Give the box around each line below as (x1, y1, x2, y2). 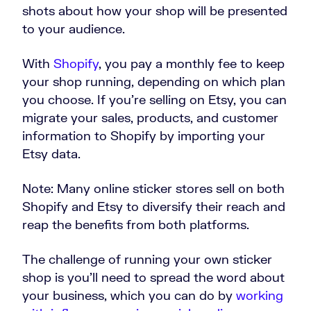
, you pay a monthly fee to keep (99, 56, 285, 72)
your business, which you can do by (22, 287, 236, 303)
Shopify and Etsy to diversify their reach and (22, 199, 285, 215)
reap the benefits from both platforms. (22, 217, 253, 233)
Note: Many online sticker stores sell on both (22, 180, 285, 196)
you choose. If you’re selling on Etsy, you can (22, 92, 287, 108)
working (236, 287, 283, 303)
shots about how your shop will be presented (22, 3, 287, 19)
